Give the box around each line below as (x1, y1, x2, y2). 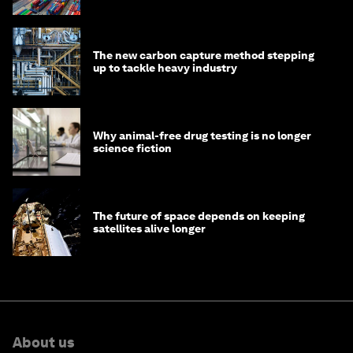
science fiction (93, 142, 172, 155)
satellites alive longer (93, 222, 206, 236)
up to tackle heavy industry (93, 61, 237, 75)
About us (13, 334, 74, 351)
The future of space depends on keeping (93, 210, 305, 223)
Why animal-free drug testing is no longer (93, 129, 311, 143)
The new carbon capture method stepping (93, 49, 314, 62)
